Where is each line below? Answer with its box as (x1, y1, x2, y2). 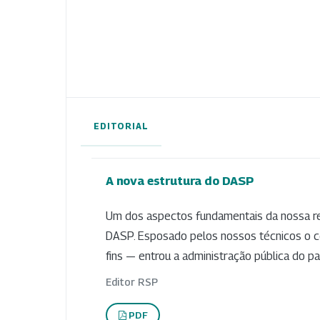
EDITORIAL (94, 120, 149, 131)
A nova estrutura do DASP (106, 173, 254, 188)
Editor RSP (106, 276, 158, 289)
